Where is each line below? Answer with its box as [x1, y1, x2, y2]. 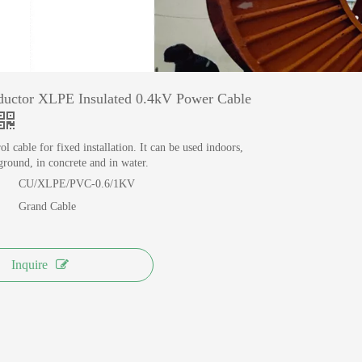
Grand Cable [19, 200, 76, 213]
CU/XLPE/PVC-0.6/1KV [19, 178, 135, 190]
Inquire [11, 258, 48, 271]
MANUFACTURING [36, 4, 170, 21]
